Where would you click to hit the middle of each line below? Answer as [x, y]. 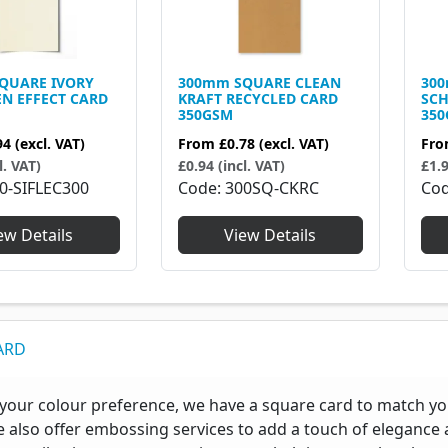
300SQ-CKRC [271, 188]
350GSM [205, 115]
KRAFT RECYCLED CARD [257, 99]
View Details [270, 235]
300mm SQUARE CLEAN [259, 83]
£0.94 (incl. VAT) [231, 166]
